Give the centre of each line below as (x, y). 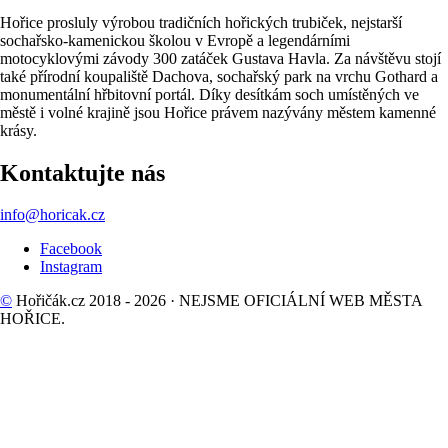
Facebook (71, 249)
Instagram (71, 267)
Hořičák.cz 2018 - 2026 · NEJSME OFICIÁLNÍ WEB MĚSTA (219, 301)
